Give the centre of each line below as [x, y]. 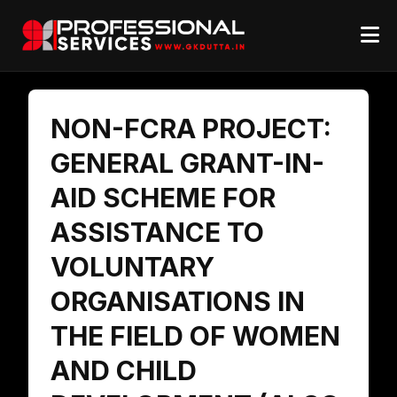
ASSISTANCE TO [157, 232]
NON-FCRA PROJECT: [191, 128]
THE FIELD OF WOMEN [195, 336]
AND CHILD [124, 370]
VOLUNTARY [132, 267]
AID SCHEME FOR [163, 198]
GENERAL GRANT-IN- [187, 163]
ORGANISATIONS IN [178, 301]
